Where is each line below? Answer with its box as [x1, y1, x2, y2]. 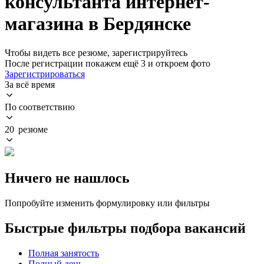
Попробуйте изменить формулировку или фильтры [5, 197, 210, 208]
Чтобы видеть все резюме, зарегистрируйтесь [5, 47, 187, 58]
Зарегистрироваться [5, 68, 85, 79]
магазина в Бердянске [5, 13, 191, 35]
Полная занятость [28, 247, 99, 258]
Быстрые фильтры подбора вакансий [5, 220, 246, 236]
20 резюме [5, 124, 48, 134]
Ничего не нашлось [5, 170, 130, 186]
